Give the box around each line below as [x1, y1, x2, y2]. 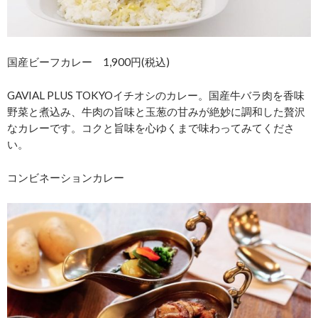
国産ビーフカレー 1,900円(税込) [7, 55, 170, 69]
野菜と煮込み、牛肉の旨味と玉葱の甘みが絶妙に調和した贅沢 [7, 105, 305, 119]
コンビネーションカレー [7, 171, 124, 185]
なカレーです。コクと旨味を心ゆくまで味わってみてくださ [7, 121, 295, 135]
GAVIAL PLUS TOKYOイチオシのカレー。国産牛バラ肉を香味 [7, 89, 305, 102]
